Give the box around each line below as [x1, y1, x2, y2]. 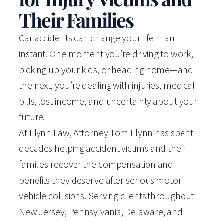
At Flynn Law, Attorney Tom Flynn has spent [19, 126, 193, 139]
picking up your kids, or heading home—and [19, 63, 193, 75]
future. [19, 110, 45, 123]
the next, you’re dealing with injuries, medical [19, 79, 195, 91]
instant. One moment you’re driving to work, [19, 47, 193, 60]
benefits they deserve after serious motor [19, 174, 182, 186]
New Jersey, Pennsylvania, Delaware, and [19, 205, 183, 218]
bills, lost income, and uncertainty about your [19, 95, 198, 107]
